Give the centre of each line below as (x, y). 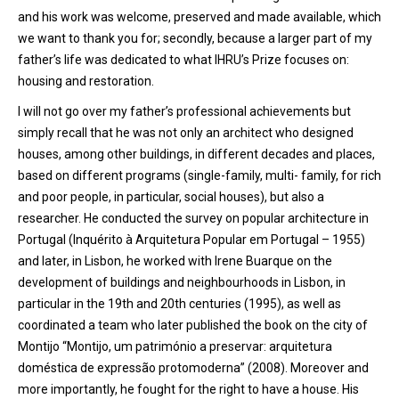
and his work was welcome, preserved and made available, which (199, 17)
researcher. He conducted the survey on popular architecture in (193, 218)
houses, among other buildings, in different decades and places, (196, 154)
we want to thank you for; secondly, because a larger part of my (195, 38)
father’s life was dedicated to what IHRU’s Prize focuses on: (183, 60)
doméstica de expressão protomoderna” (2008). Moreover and (193, 368)
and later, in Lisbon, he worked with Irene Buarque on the (175, 261)
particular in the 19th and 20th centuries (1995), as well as (179, 304)
